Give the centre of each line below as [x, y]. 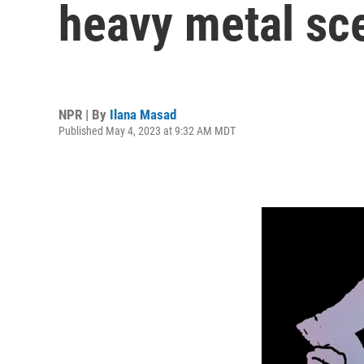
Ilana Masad [143, 114]
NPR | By [84, 114]
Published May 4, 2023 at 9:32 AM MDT [147, 130]
